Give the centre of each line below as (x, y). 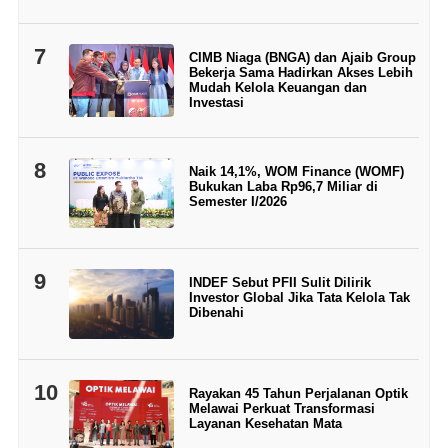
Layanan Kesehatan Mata (265, 424)
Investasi (216, 102)
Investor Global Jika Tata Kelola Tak (299, 298)
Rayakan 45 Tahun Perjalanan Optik (298, 394)
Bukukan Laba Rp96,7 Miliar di (283, 187)
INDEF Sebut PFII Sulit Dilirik (279, 283)
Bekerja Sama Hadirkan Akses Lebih (300, 72)
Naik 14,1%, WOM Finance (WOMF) (296, 172)
